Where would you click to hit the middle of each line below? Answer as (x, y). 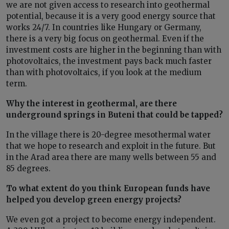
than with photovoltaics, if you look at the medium (104, 72)
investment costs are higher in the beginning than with (114, 50)
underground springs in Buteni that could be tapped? (114, 114)
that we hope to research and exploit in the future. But (111, 146)
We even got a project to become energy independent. (111, 219)
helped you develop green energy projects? (94, 199)
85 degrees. (28, 168)
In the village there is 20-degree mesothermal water (108, 134)
